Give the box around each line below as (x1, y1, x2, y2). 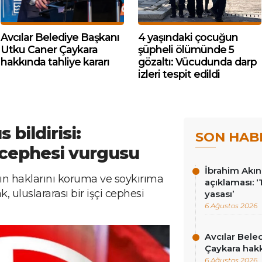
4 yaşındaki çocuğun (138, 31, 238, 43)
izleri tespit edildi (138, 68, 220, 80)
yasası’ (205, 188, 235, 199)
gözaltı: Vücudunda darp (138, 56, 257, 68)
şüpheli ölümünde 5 (138, 43, 234, 56)
